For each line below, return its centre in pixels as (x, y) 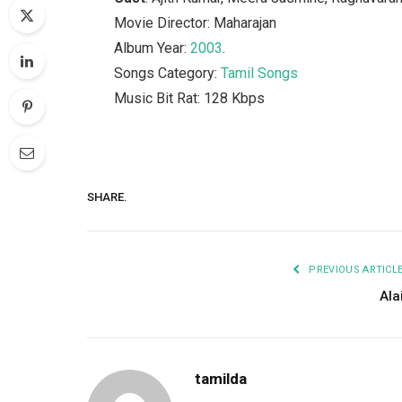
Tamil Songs (260, 73)
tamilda (221, 379)
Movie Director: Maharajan (196, 22)
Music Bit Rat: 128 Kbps (190, 98)
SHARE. (107, 197)
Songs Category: (168, 73)
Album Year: (153, 48)
